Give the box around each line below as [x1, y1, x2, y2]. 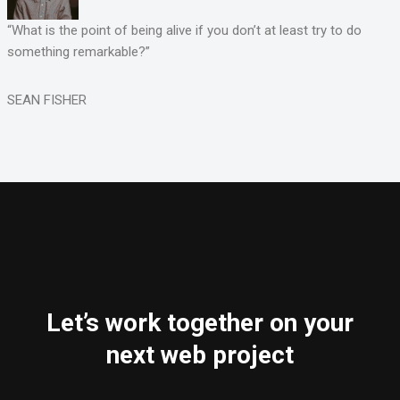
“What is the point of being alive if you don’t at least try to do [6, 22, 362, 39]
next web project [106, 340, 294, 371]
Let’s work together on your [46, 308, 354, 338]
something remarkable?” [6, 44, 150, 61]
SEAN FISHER [6, 92, 87, 109]
